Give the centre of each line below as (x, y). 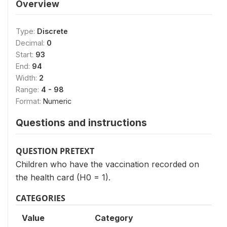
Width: (27, 78)
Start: (26, 54)
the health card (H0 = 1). (63, 177)
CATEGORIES (41, 198)
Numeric (57, 101)
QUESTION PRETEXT (55, 151)
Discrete (52, 31)
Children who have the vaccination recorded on (107, 164)
